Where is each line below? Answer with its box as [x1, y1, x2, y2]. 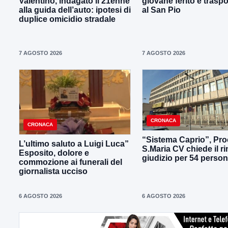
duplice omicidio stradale [19, 15, 116, 24]
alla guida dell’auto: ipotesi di [19, 6, 131, 15]
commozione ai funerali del [19, 158, 122, 167]
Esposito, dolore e [19, 149, 89, 158]
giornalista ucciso [19, 167, 88, 176]
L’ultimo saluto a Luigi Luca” [19, 139, 129, 149]
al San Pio [142, 6, 181, 15]
